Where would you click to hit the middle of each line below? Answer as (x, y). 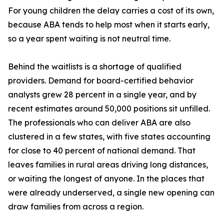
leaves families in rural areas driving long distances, (108, 165)
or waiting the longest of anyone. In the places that (106, 179)
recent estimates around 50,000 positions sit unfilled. (109, 109)
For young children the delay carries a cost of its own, (111, 11)
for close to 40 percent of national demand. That (102, 151)
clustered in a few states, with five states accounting (109, 137)
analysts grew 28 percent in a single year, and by (102, 95)
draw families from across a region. (76, 207)
